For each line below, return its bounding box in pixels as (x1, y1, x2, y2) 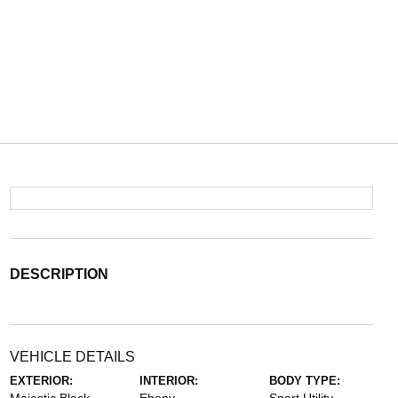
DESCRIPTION (9, 267, 108, 282)
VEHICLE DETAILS (9, 349, 135, 364)
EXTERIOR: (9, 374, 73, 387)
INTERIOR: (139, 374, 198, 387)
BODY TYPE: (269, 374, 341, 387)
